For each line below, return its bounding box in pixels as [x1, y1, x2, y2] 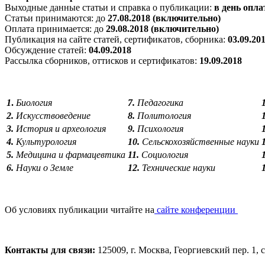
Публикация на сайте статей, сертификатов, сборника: [5, 34, 228, 44]
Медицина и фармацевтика [14, 149, 125, 160]
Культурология [14, 136, 76, 147]
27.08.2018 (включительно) [108, 12, 221, 23]
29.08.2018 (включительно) [106, 23, 219, 34]
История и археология [14, 123, 106, 134]
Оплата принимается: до [5, 23, 106, 34]
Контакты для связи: [5, 244, 98, 255]
